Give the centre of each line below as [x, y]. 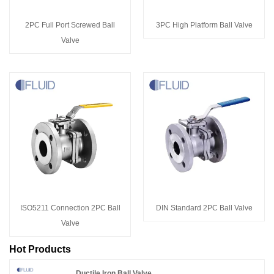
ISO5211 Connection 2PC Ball [70, 208]
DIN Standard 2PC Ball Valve [204, 208]
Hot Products [40, 249]
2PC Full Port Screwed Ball [70, 25]
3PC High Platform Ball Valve [204, 25]
